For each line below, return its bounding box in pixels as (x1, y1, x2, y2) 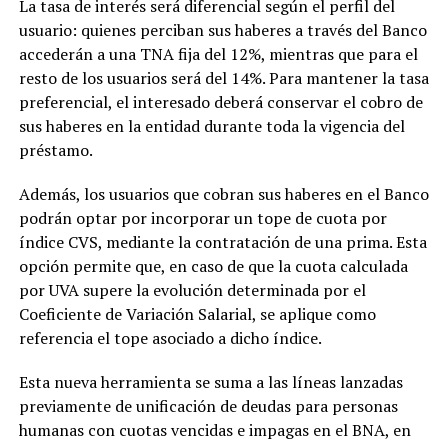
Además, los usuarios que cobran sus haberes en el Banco (18, 182, 429, 205)
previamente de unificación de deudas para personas (18, 394, 398, 417)
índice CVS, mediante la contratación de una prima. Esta (18, 230, 427, 253)
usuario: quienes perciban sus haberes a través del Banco (18, 18, 427, 41)
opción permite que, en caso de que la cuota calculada (18, 254, 408, 277)
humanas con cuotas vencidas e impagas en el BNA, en (18, 418, 411, 441)
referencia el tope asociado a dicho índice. (18, 326, 322, 349)
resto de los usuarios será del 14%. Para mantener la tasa (18, 66, 429, 89)
